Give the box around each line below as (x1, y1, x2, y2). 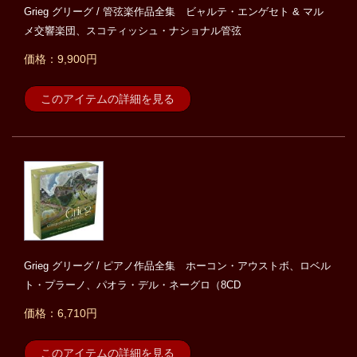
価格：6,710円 (24, 307, 97, 320)
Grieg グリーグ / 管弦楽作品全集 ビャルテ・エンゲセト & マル (24, 6, 324, 18)
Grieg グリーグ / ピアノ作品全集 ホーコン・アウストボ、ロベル (24, 260, 331, 273)
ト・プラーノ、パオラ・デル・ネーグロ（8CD (24, 279, 241, 292)
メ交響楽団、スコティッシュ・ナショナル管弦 (24, 25, 241, 37)
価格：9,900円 (24, 53, 97, 66)
